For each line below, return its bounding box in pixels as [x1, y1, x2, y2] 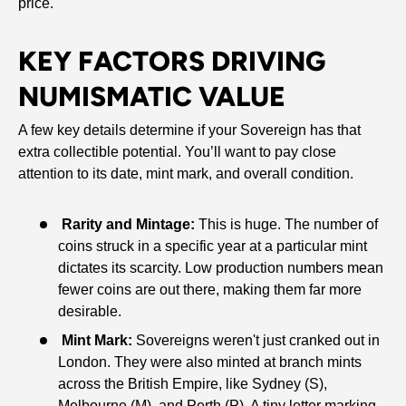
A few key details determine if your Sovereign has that [18, 122, 361, 139]
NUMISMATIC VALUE [18, 80, 285, 114]
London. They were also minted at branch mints [58, 354, 362, 371]
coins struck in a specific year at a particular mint [58, 238, 367, 255]
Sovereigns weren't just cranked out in [132, 333, 380, 349]
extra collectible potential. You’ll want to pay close [18, 144, 336, 160]
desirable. [58, 304, 121, 320]
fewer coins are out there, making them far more [58, 282, 362, 298]
